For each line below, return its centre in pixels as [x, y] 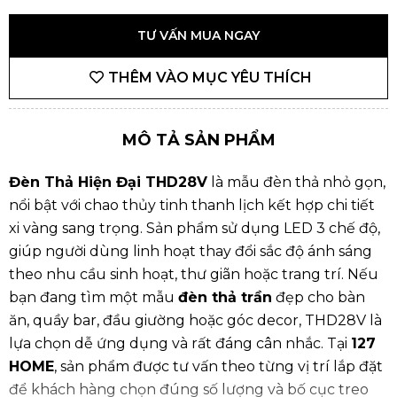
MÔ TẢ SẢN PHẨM [198, 140]
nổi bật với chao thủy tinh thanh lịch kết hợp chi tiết [192, 205]
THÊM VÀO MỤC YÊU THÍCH [210, 77]
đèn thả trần [225, 297]
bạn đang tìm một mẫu [93, 297]
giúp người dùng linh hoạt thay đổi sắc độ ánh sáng [191, 251]
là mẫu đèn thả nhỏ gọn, [296, 182]
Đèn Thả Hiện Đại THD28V [108, 182]
